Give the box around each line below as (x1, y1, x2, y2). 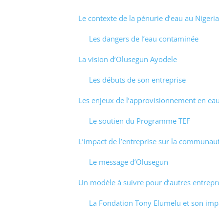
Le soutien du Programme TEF (89, 115, 190, 126)
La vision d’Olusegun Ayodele (78, 54, 177, 64)
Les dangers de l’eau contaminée (89, 33, 198, 44)
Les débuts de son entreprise (89, 74, 186, 85)
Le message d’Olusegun (89, 156, 168, 167)
